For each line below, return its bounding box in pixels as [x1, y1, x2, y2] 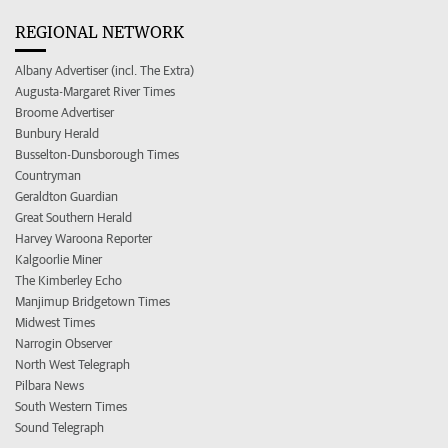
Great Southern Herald [15, 210, 132, 225]
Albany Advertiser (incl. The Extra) [15, 63, 194, 78]
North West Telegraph [15, 357, 130, 372]
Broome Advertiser [15, 105, 114, 120]
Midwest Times [15, 315, 95, 330]
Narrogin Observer [15, 336, 112, 351]
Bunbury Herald [15, 126, 99, 141]
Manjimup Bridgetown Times [15, 294, 170, 309]
